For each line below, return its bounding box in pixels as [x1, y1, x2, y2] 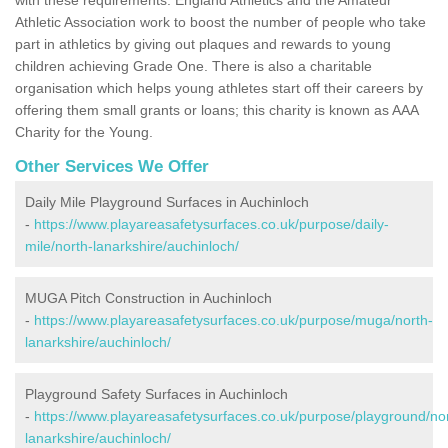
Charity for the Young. [15, 123, 153, 140]
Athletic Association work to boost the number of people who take [15, 13, 426, 30]
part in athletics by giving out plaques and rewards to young [15, 35, 391, 52]
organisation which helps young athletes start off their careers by [15, 79, 423, 96]
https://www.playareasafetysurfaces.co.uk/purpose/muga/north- [34, 311, 433, 328]
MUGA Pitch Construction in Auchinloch [25, 289, 272, 306]
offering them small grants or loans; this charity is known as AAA [15, 101, 418, 118]
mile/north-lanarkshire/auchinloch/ [25, 237, 239, 254]
